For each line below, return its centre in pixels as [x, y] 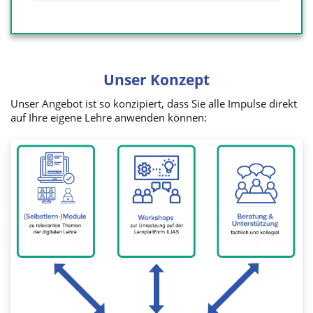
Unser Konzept [156, 80]
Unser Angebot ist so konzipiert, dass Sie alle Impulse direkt [154, 104]
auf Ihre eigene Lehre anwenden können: [109, 118]
